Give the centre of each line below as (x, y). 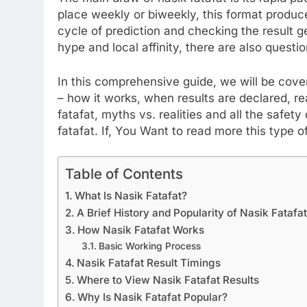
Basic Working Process (149, 246)
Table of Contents (124, 174)
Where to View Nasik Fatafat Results (168, 280)
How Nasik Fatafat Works (141, 230)
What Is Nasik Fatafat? (131, 196)
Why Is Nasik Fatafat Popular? (153, 297)
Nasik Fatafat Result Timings (149, 263)
